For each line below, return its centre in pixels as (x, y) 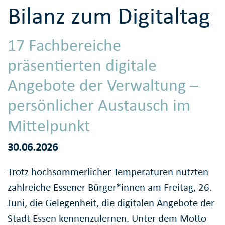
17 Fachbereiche (64, 45)
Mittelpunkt (49, 125)
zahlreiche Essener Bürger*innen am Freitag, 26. (110, 188)
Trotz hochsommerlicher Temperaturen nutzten (108, 172)
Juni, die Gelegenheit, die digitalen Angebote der (111, 203)
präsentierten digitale (82, 65)
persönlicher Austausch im (99, 105)
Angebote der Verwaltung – (103, 85)
